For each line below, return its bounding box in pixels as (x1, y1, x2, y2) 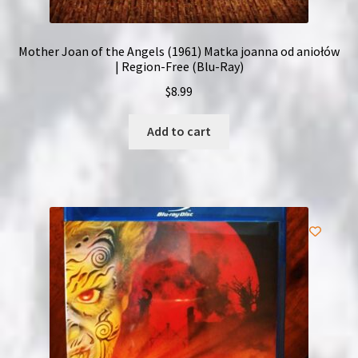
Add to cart (147, 123, 211, 140)
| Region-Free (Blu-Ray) (114, 58, 244, 74)
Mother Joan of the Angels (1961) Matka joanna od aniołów (18, 42, 340, 59)
